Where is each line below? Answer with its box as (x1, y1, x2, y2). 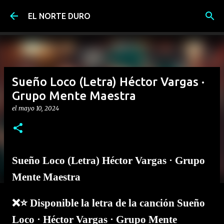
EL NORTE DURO (28, 11, 90, 20)
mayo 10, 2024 (18, 104, 59, 112)
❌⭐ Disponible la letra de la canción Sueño (12, 197, 205, 209)
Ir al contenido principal (69, 8, 155, 17)
